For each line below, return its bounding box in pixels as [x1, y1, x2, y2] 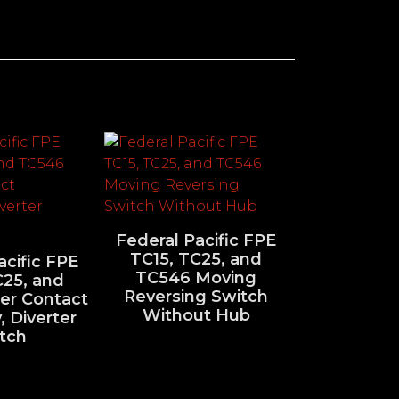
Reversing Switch [124, 286, 268, 306]
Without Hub [142, 305, 250, 325]
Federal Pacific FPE [116, 230, 276, 250]
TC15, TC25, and [130, 248, 262, 269]
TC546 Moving [135, 267, 256, 288]
